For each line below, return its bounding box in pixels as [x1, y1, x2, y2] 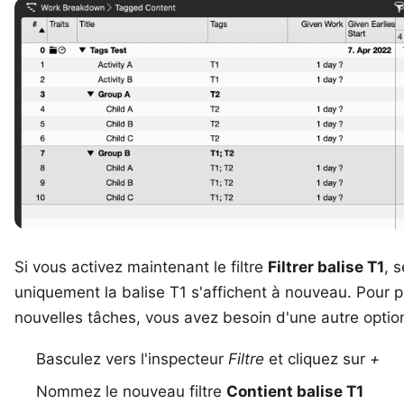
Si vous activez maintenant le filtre [14, 257, 268, 276]
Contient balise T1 [226, 381, 363, 400]
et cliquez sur [264, 349, 370, 368]
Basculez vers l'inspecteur [36, 349, 228, 368]
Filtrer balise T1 [268, 257, 384, 276]
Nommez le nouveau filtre [36, 381, 226, 400]
